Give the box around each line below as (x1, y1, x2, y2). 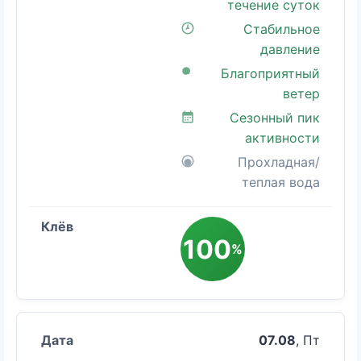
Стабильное (243, 21, 320, 38)
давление (260, 41, 320, 58)
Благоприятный (221, 65, 320, 82)
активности (245, 130, 320, 147)
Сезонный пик (230, 110, 320, 127)
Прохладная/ (238, 154, 320, 171)
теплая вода (242, 174, 320, 191)
